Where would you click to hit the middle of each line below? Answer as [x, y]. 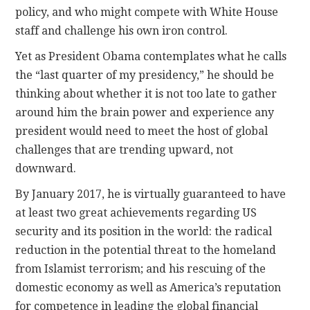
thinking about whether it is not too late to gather [146, 94]
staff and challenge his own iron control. [122, 31]
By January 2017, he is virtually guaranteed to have [151, 194]
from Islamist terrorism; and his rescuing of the [141, 269]
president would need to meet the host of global [142, 131]
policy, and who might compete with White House [147, 12]
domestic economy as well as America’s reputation [148, 288]
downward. [46, 169]
